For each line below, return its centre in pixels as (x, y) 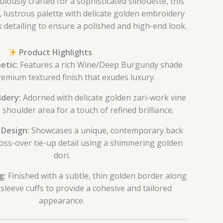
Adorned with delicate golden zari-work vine (103, 98)
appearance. (62, 201)
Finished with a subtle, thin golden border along (96, 176)
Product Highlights (54, 53)
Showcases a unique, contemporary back (106, 131)
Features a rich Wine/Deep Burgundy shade (100, 65)
